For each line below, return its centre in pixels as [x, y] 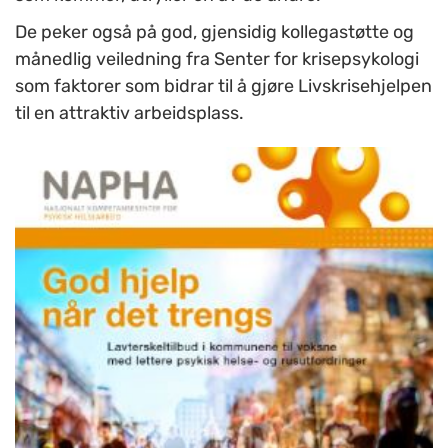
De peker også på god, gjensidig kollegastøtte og [214, 31]
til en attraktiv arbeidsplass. [129, 112]
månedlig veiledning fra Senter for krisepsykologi [217, 58]
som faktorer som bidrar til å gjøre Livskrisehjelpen [223, 85]
